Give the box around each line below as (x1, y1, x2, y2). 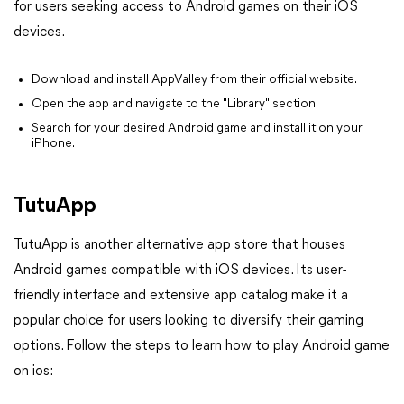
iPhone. (32, 136, 75, 151)
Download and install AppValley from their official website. (32, 72, 357, 87)
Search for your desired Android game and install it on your (32, 121, 363, 135)
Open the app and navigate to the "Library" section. (32, 96, 318, 111)
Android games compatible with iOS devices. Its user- (14, 262, 346, 278)
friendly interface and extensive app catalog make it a (14, 288, 348, 303)
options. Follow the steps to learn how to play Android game (14, 338, 390, 353)
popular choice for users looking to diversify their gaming (14, 313, 363, 328)
